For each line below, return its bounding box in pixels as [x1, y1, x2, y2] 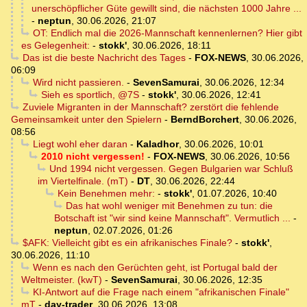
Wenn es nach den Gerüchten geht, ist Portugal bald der [32, 261, 278, 273]
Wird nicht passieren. [32, 76, 124, 88]
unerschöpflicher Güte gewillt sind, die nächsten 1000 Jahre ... [32, 2, 302, 14]
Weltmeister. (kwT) [21, 273, 102, 285]
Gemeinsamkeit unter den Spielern [11, 113, 162, 125]
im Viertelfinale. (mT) [38, 175, 128, 186]
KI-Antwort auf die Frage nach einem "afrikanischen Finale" [32, 286, 289, 297]
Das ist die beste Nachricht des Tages [22, 51, 186, 63]
